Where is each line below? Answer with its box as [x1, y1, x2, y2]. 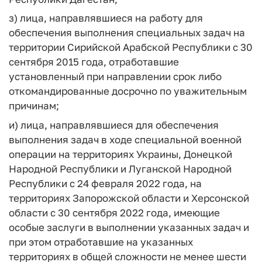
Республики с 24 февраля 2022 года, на [9, 177, 202, 189]
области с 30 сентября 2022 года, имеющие [9, 206, 220, 219]
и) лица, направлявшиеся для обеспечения [9, 118, 219, 131]
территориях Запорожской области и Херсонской [9, 191, 249, 204]
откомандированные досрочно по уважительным [9, 85, 247, 97]
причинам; [9, 99, 59, 112]
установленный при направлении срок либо [9, 70, 222, 82]
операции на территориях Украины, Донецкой [9, 147, 232, 160]
